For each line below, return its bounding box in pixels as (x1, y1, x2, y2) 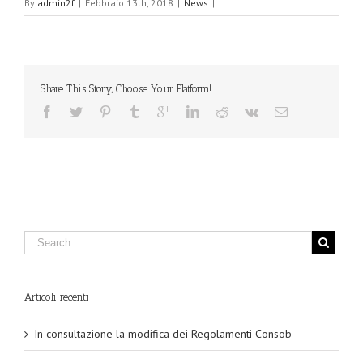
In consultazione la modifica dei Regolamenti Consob (34, 327, 292, 342)
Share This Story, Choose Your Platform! (41, 83, 211, 96)
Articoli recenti (24, 291, 89, 304)
